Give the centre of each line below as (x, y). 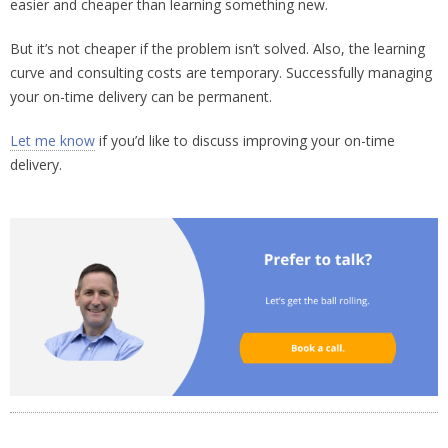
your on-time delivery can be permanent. (141, 96)
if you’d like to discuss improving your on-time (245, 140)
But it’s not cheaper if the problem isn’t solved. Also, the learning (217, 48)
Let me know (52, 140)
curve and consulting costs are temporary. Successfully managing (221, 72)
